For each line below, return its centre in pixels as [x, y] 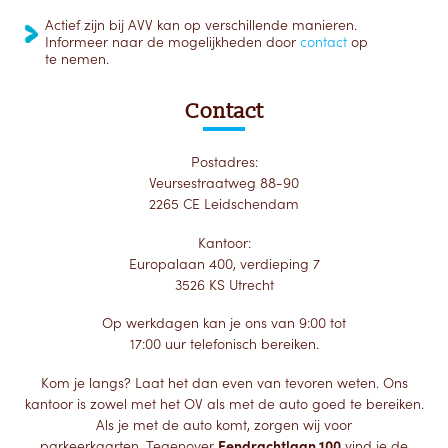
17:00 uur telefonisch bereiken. [224, 344]
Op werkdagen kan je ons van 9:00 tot [224, 323]
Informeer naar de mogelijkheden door [172, 42]
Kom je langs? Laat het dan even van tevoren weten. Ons [224, 382]
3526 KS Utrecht [224, 284]
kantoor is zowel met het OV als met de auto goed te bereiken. [224, 403]
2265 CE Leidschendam [224, 204]
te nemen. [79, 59]
